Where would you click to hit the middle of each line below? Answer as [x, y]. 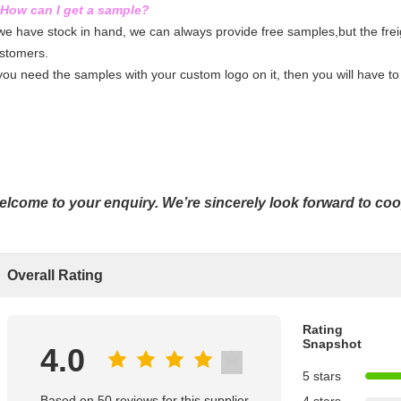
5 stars [322, 376]
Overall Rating [55, 275]
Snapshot [332, 344]
